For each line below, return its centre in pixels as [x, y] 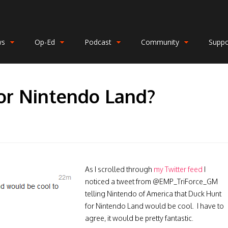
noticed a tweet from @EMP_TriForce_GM [151, 181]
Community [160, 42]
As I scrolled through [119, 169]
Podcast [98, 42]
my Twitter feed [178, 169]
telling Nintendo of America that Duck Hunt [153, 194]
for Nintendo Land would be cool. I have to [154, 206]
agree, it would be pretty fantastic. [139, 218]
